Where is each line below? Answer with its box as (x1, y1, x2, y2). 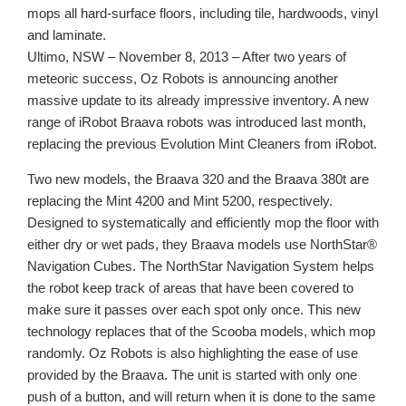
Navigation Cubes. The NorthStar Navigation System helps (27, 257, 374, 274)
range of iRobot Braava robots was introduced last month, (27, 113, 366, 130)
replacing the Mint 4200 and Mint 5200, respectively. (27, 192, 333, 208)
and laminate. (27, 26, 106, 43)
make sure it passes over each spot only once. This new (27, 301, 361, 317)
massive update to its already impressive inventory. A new (27, 92, 369, 108)
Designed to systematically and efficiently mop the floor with (27, 214, 379, 230)
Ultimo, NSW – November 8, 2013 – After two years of (27, 48, 346, 64)
